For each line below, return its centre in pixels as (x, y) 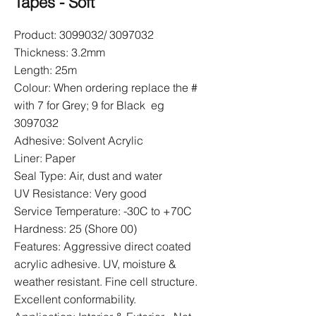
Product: (37, 35)
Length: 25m (45, 70)
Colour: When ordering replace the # (106, 87)
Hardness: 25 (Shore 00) (75, 229)
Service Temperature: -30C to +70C (103, 211)
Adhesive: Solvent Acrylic (79, 140)
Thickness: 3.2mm (60, 52)
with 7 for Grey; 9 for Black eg (89, 105)
